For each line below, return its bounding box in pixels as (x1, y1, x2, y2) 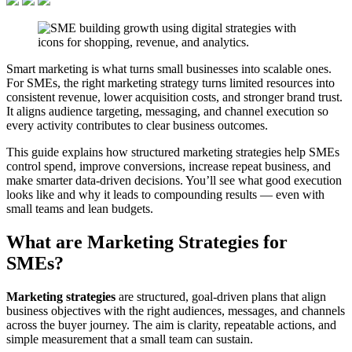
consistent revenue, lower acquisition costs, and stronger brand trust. (6, 90, 343, 104)
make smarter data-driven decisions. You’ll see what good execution (6, 174, 342, 188)
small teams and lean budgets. (6, 202, 153, 216)
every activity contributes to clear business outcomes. (6, 119, 268, 133)
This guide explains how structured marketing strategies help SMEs (6, 145, 339, 159)
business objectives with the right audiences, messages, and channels (6, 304, 345, 318)
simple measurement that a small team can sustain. (6, 332, 253, 346)
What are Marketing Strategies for (6, 232, 288, 253)
